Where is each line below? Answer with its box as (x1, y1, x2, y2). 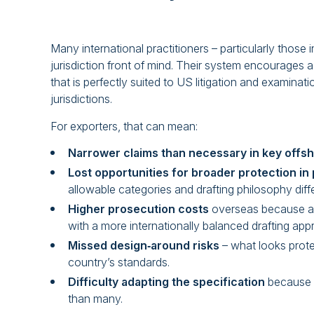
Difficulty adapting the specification (68, 275, 265, 289)
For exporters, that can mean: (50, 118, 198, 133)
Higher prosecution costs (68, 202, 209, 217)
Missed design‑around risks (68, 238, 219, 253)
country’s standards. (68, 255, 170, 270)
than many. (68, 292, 123, 306)
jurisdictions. (50, 91, 112, 106)
